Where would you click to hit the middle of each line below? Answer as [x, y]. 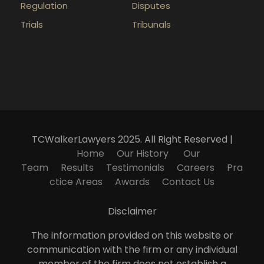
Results [77, 167]
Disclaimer [132, 211]
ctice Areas [76, 181]
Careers [196, 167]
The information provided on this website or [132, 235]
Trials [32, 24]
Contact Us [188, 181]
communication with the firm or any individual [132, 249]
